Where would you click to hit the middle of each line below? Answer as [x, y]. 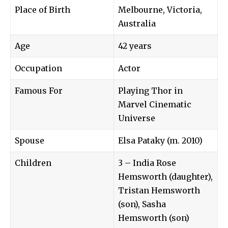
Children [33, 163]
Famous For [39, 90]
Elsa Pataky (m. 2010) [160, 140]
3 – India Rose [147, 163]
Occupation [38, 68]
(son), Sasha [142, 204]
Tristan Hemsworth [159, 190]
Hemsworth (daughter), [165, 176]
